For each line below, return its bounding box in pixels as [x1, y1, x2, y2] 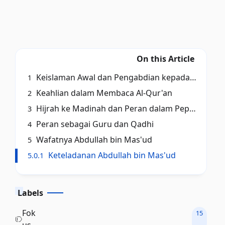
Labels [18, 187, 44, 198]
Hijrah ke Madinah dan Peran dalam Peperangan [34, 103, 190, 114]
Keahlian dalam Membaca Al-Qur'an [34, 87, 173, 98]
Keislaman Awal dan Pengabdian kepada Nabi [34, 72, 190, 83]
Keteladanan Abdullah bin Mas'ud [46, 150, 176, 161]
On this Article [137, 53, 194, 64]
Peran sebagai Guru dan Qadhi [34, 119, 154, 130]
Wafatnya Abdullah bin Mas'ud [34, 134, 153, 145]
